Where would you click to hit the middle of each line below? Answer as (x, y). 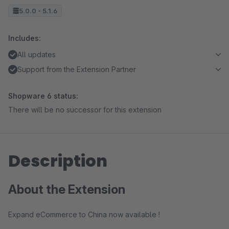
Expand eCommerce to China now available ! (84, 214)
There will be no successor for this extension (85, 110)
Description (58, 161)
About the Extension (67, 189)
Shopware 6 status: (43, 96)
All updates (37, 54)
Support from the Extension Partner (77, 69)
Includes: (25, 38)
